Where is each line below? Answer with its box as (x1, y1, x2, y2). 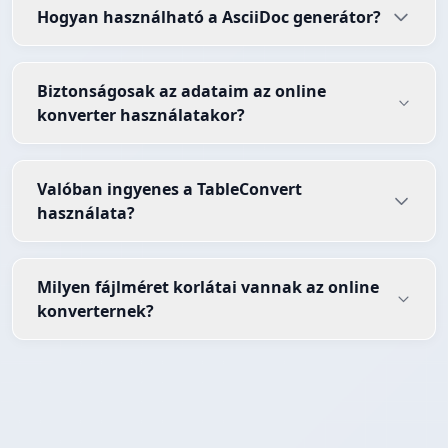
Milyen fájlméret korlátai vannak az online (37, 276, 379, 299)
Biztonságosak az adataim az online (37, 80, 326, 103)
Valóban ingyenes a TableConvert (37, 178, 302, 201)
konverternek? (37, 300, 154, 323)
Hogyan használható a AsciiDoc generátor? (37, 6, 381, 29)
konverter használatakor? (37, 104, 245, 127)
